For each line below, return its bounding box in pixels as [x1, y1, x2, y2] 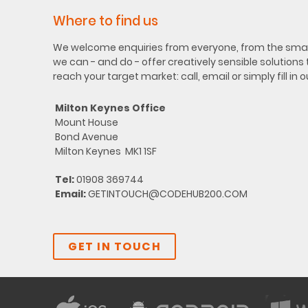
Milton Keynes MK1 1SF [55, 144, 157, 159]
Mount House [55, 115, 118, 130]
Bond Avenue [55, 130, 118, 144]
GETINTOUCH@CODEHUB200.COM [88, 187, 247, 201]
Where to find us [53, 12, 158, 31]
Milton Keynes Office [55, 101, 166, 115]
